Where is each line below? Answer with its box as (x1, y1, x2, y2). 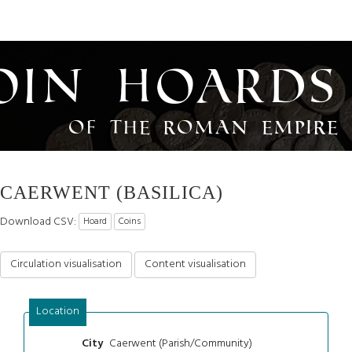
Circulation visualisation (10, 255, 122, 273)
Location (35, 302, 79, 321)
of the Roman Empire (69, 113, 340, 140)
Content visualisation (145, 255, 246, 273)
